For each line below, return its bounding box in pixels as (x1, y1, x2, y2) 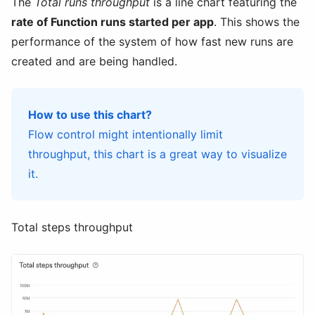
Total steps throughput (11, 220, 133, 235)
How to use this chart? (28, 108, 152, 122)
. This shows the (214, 15, 300, 30)
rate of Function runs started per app (11, 15, 214, 30)
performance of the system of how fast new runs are (11, 34, 293, 49)
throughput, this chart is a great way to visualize (28, 147, 287, 162)
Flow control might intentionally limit (28, 127, 223, 142)
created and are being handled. (11, 54, 177, 69)
